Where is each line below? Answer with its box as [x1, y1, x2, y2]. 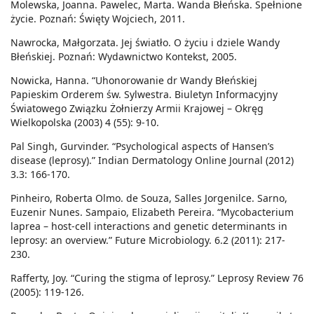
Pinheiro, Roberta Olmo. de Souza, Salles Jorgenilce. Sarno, [11, 191, 287, 205]
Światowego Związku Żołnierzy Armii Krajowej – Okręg [11, 102, 264, 116]
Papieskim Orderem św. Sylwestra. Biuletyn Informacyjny [11, 88, 278, 102]
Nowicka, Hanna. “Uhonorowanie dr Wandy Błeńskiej [11, 74, 257, 88]
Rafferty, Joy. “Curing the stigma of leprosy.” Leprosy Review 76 [11, 271, 303, 285]
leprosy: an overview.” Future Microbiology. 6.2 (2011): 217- [11, 233, 285, 247]
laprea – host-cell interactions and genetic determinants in [11, 219, 287, 233]
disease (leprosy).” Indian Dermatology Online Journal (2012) [11, 153, 294, 168]
